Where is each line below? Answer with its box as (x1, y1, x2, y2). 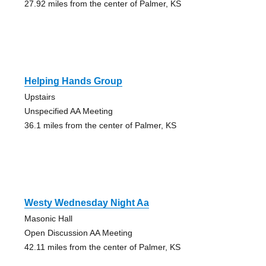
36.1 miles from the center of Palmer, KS (24, 121, 176, 131)
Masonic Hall (24, 214, 72, 224)
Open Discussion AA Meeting (24, 228, 132, 238)
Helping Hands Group (24, 76, 122, 87)
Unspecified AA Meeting (24, 106, 113, 116)
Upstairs (24, 92, 55, 102)
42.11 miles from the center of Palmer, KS (24, 242, 180, 252)
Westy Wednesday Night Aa (24, 198, 149, 208)
